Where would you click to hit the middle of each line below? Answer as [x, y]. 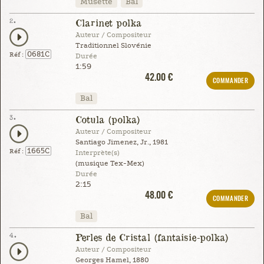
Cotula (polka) [108, 119]
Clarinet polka [108, 22]
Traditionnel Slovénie [113, 45]
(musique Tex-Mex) [110, 163]
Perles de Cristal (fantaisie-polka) [152, 237]
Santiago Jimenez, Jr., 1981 [121, 142]
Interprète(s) [97, 153]
